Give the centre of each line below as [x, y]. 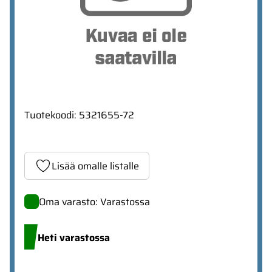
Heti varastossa [74, 238]
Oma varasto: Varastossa [94, 202]
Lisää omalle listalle [95, 166]
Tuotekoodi [49, 115]
